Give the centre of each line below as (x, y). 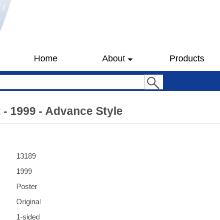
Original (28, 202)
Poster (27, 186)
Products (187, 58)
